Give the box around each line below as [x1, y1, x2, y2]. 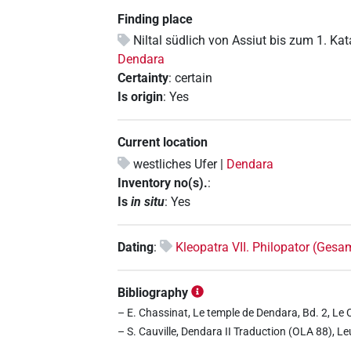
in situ [131, 194, 165, 209]
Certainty [118, 71, 169, 86]
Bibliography [118, 284, 189, 300]
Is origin [118, 89, 164, 105]
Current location [118, 135, 208, 150]
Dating [118, 239, 154, 255]
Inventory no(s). [118, 175, 208, 190]
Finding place [118, 12, 194, 27]
